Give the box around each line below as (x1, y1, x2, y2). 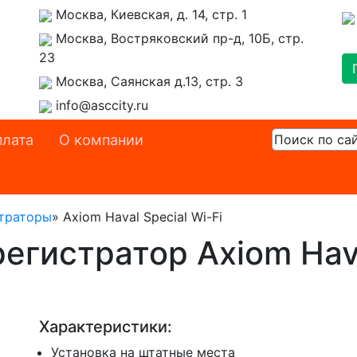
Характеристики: (39, 317, 172, 336)
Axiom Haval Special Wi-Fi (63, 209, 222, 225)
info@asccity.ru (56, 97, 148, 113)
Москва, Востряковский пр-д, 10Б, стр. (56, 30, 304, 46)
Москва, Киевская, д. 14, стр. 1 (56, 6, 247, 22)
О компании (59, 131, 143, 148)
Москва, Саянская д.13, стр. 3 (56, 73, 243, 89)
